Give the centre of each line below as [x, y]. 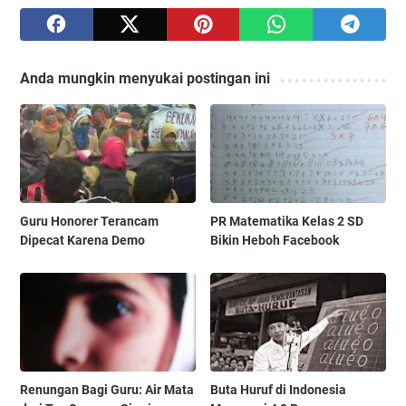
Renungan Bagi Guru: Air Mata [107, 390]
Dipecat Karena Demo [82, 241]
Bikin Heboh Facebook [275, 241]
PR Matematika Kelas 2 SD [287, 222]
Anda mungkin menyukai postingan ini [145, 79]
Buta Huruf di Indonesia [279, 390]
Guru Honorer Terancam [89, 222]
